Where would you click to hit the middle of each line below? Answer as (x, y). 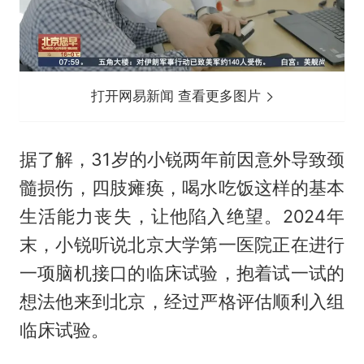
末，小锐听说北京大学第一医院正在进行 (182, 244)
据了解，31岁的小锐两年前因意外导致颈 (182, 159)
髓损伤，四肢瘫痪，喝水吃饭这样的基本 (182, 187)
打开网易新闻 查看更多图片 (178, 95)
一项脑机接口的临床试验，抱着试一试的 (182, 273)
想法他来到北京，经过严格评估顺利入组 (182, 301)
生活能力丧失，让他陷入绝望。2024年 (182, 216)
